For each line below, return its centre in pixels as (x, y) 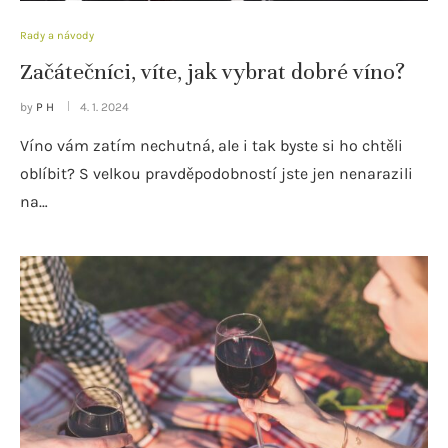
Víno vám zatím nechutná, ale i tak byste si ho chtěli (211, 145)
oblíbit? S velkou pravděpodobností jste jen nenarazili (216, 173)
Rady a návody (57, 35)
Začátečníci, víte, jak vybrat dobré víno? (212, 71)
